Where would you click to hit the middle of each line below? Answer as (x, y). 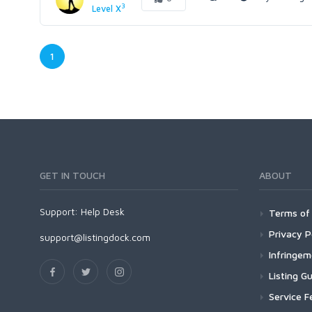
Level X (106, 9)
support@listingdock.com (95, 237)
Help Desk (103, 211)
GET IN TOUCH (72, 175)
